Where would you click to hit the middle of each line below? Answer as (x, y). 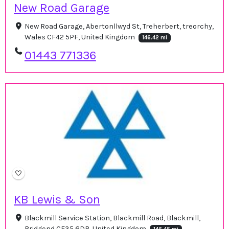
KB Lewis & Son (57, 199)
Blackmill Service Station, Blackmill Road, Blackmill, (112, 218)
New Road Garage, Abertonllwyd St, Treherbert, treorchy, (119, 27)
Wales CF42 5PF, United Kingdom (80, 37)
